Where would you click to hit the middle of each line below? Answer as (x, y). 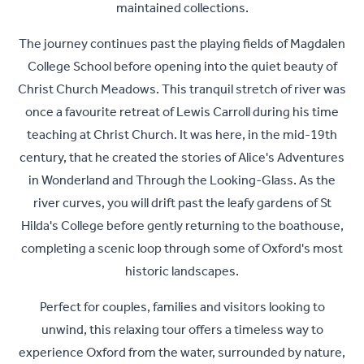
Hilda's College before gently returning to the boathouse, (182, 226)
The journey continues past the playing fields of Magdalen (182, 44)
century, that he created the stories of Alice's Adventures (182, 158)
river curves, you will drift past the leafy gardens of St (182, 203)
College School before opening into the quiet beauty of (182, 67)
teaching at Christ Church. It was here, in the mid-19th (182, 135)
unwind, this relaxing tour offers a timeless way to (182, 330)
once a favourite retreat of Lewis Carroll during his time (182, 112)
